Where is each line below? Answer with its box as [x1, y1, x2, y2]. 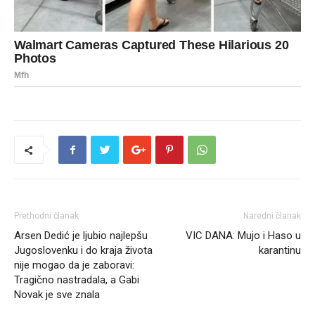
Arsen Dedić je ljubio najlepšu [14, 229, 148, 243]
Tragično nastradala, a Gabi [14, 274, 139, 287]
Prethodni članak [14, 211, 79, 221]
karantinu [259, 244, 301, 257]
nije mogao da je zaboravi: [14, 259, 134, 272]
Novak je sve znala [14, 288, 100, 302]
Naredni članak [243, 211, 301, 221]
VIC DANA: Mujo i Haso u [186, 229, 301, 243]
